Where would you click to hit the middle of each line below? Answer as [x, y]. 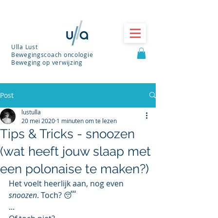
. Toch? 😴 [57, 195]
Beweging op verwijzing [47, 62]
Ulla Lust [25, 47]
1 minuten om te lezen [87, 120]
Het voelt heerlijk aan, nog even [67, 183]
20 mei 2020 [38, 120]
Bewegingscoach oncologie [52, 54]
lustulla [31, 112]
